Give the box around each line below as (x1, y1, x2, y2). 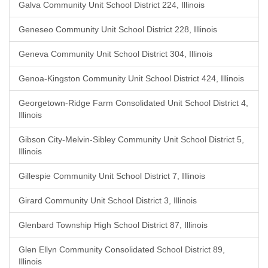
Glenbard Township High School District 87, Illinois (19, 220, 208, 230)
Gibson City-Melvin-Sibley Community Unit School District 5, (19, 135, 244, 144)
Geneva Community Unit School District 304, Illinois (19, 49, 212, 59)
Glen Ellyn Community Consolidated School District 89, (19, 245, 225, 254)
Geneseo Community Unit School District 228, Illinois (19, 25, 217, 34)
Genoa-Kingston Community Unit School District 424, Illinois (19, 74, 244, 83)
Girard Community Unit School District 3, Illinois (19, 196, 197, 205)
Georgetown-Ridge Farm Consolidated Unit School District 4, (19, 98, 248, 108)
